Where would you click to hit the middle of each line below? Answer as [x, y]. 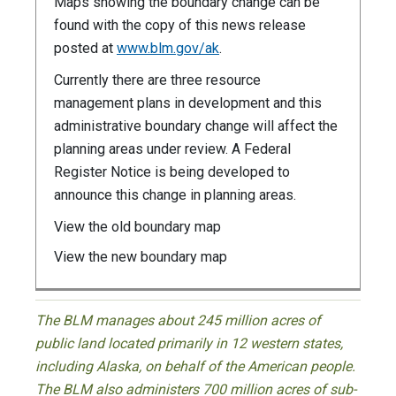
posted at [85, 49]
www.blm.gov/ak [168, 49]
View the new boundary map [141, 257]
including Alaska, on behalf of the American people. [195, 367]
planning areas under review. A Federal [172, 149]
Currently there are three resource [157, 80]
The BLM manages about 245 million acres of [178, 321]
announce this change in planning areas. [175, 195]
